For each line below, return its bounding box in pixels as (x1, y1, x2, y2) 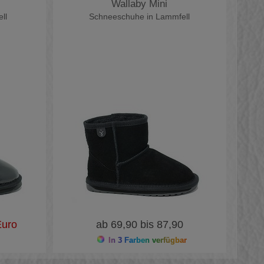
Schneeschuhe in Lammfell (89, 12, 190, 21)
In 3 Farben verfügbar (105, 236, 187, 245)
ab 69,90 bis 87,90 (95, 219, 183, 230)
